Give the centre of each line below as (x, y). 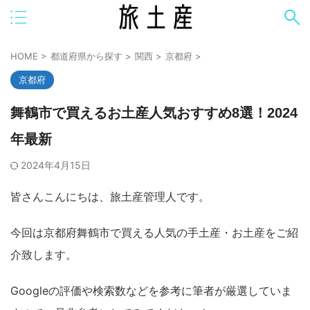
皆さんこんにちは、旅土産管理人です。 (110, 197)
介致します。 (44, 255)
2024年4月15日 (56, 165)
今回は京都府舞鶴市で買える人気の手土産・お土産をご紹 (154, 232)
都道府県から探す (86, 56)
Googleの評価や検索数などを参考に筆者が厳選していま (151, 291)
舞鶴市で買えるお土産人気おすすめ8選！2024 (154, 113)
